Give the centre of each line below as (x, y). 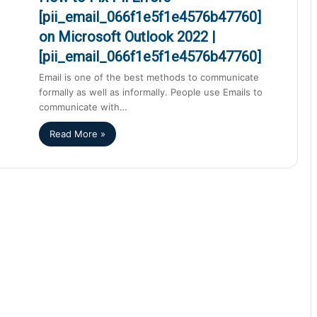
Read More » (77, 133)
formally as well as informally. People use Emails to (151, 92)
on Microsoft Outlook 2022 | (127, 36)
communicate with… (83, 106)
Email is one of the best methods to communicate (149, 77)
